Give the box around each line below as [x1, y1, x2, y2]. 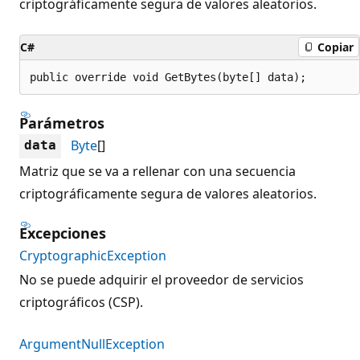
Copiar [317, 39, 354, 55]
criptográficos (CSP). [19, 292, 143, 311]
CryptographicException [19, 246, 166, 264]
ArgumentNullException [19, 334, 165, 353]
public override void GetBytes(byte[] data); [30, 70, 306, 84]
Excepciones [19, 223, 106, 243]
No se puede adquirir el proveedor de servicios [19, 270, 304, 288]
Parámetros [19, 112, 104, 133]
